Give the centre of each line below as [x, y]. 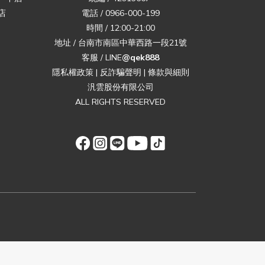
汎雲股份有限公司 [120, 87]
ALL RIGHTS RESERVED [120, 102]
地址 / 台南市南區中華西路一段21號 [120, 43]
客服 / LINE [102, 57]
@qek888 [140, 57]
